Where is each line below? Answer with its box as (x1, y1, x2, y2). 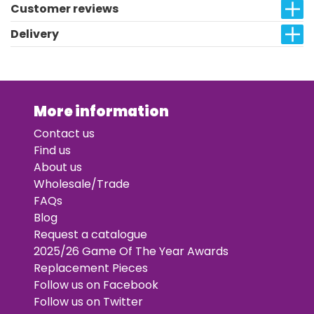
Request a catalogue (34, 226, 147, 243)
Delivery (11, 26, 59, 42)
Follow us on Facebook (34, 277, 158, 293)
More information (34, 102, 169, 121)
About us (34, 159, 82, 175)
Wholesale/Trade (34, 176, 130, 192)
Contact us (34, 125, 95, 142)
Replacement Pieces (34, 260, 148, 276)
